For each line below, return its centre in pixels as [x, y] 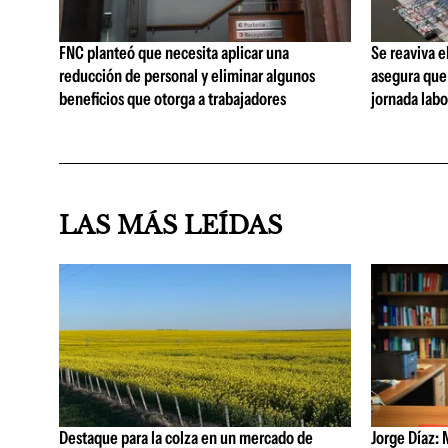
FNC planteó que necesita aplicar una [174, 53]
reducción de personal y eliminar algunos [187, 76]
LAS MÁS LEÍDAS [170, 225]
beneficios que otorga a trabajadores [172, 99]
